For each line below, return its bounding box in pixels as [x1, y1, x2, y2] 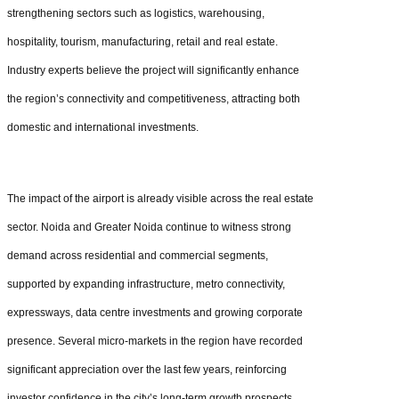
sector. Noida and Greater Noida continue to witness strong [7, 220, 291, 233]
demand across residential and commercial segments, [7, 248, 268, 262]
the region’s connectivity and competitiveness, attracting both [7, 92, 300, 105]
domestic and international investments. [7, 120, 199, 134]
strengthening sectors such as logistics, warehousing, [7, 6, 265, 20]
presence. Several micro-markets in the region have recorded [7, 334, 303, 347]
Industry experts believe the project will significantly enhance [7, 63, 299, 77]
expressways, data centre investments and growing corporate [7, 305, 303, 319]
